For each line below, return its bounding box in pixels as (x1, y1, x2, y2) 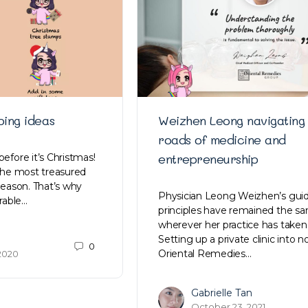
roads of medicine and (158, 131, 286, 148)
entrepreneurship (158, 150, 258, 167)
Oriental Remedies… (158, 247, 252, 260)
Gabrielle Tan (191, 286, 252, 299)
